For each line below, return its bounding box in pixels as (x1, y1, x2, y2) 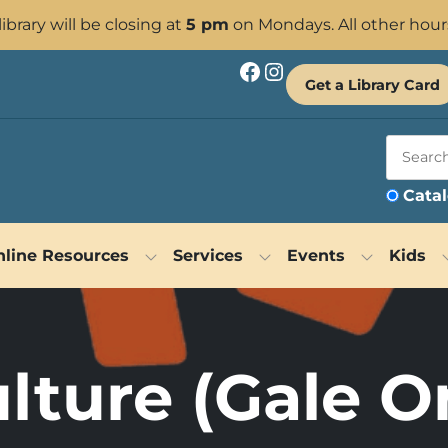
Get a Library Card (304, 75, 440, 94)
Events (286, 245, 345, 265)
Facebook (237, 55, 252, 85)
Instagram (261, 55, 287, 85)
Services (172, 245, 243, 265)
